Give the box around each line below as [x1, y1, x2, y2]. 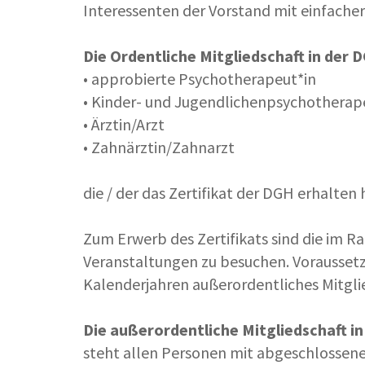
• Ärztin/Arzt [83, 114, 165, 135]
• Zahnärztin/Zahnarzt [83, 137, 235, 158]
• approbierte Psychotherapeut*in [83, 68, 316, 90]
